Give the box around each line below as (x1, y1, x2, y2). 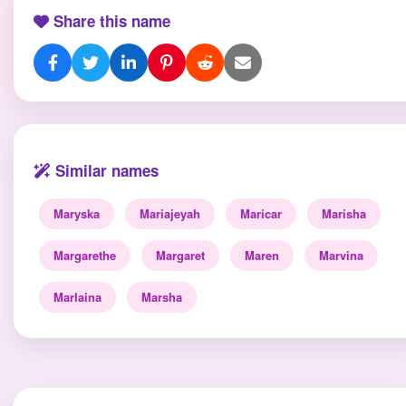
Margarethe (53, 246, 116, 264)
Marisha (322, 205, 366, 222)
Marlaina (53, 288, 101, 305)
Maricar (240, 205, 282, 222)
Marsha (141, 288, 182, 305)
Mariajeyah (140, 205, 200, 222)
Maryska (53, 205, 100, 222)
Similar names (51, 159, 159, 181)
